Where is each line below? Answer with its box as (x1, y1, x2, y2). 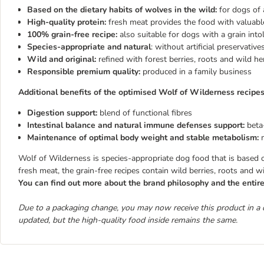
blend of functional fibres (100, 107, 192, 118)
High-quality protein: (27, 16, 108, 28)
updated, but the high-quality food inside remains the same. (18, 214, 237, 226)
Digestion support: (27, 107, 100, 118)
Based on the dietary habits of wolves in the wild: (27, 4, 217, 15)
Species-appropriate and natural (27, 41, 151, 52)
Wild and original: (27, 54, 98, 65)
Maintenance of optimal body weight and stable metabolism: (27, 132, 261, 143)
